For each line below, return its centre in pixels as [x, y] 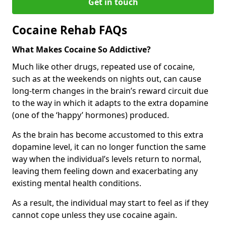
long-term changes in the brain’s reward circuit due [110, 91]
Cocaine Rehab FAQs [70, 30]
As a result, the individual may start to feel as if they [110, 203]
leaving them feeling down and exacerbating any [105, 171]
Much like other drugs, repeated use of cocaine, [103, 66]
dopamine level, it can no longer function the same [109, 147]
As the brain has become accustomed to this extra [108, 134]
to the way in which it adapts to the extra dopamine [110, 103]
